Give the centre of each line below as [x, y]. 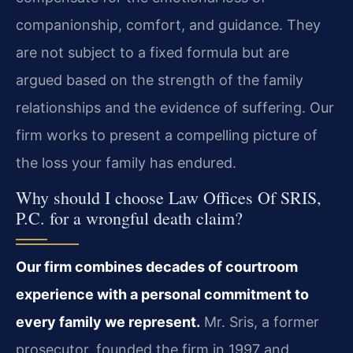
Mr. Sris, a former [260, 322]
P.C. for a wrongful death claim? [129, 218]
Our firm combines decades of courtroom [157, 267]
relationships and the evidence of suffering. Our [175, 107]
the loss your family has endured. [126, 162]
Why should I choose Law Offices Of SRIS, [169, 198]
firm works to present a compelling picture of [167, 135]
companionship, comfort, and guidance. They [168, 24]
